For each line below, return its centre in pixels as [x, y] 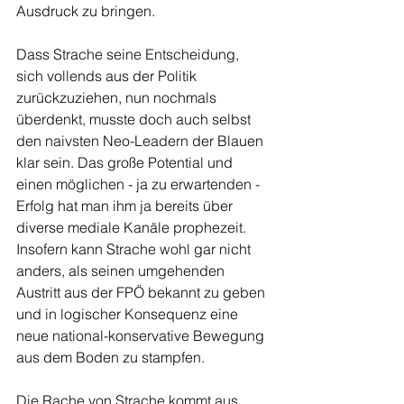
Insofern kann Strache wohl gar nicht [135, 249]
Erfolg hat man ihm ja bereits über [126, 206]
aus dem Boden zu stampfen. [112, 357]
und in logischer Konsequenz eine [129, 314]
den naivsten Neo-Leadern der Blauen [142, 141]
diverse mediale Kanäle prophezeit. [133, 227]
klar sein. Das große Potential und [126, 162]
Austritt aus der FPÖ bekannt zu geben [142, 292]
